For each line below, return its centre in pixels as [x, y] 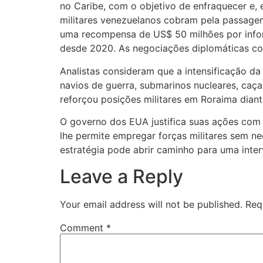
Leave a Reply [122, 176]
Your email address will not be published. [151, 204]
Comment [83, 227]
